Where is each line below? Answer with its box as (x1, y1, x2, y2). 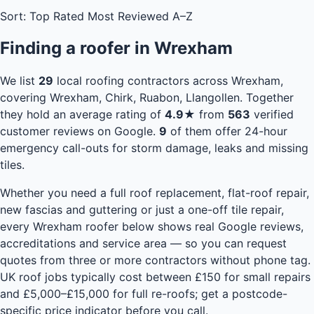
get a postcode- (201, 286, 287, 301)
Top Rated (29, 8, 84, 23)
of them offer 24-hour (167, 123, 287, 138)
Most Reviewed (88, 8, 169, 23)
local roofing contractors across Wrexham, (53, 73, 283, 88)
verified (250, 107, 294, 121)
